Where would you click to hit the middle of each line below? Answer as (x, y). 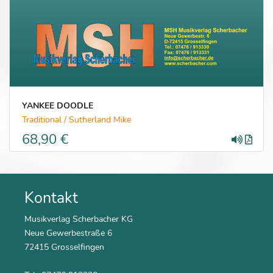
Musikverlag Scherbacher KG (79, 219)
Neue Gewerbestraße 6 (68, 233)
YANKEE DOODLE (58, 106)
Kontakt (51, 198)
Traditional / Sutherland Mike (76, 120)
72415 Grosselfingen (64, 247)
